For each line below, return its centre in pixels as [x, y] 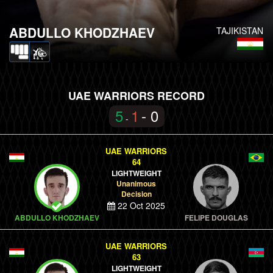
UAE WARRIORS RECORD [136, 96]
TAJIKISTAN [240, 30]
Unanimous [136, 183]
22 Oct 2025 [140, 205]
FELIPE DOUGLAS [216, 218]
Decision [136, 194]
